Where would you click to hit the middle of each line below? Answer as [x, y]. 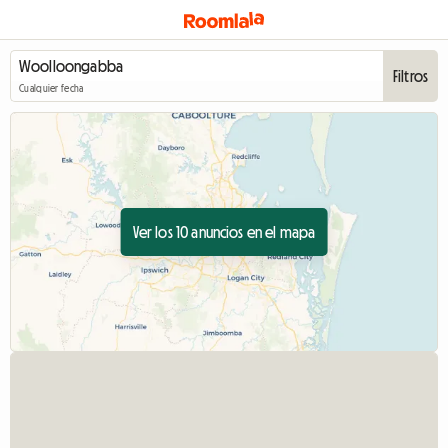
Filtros [410, 76]
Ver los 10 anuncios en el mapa [224, 232]
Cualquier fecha [51, 89]
